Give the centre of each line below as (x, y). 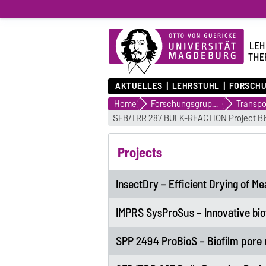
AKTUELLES (139, 86)
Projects (140, 152)
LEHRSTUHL (196, 86)
